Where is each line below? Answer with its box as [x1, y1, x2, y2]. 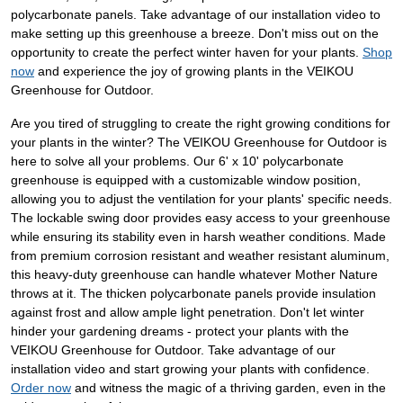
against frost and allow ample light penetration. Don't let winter [11, 305, 364, 320]
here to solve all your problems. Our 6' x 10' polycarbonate [11, 154, 344, 169]
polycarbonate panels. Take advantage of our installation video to [11, 7, 381, 22]
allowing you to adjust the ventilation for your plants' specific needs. [11, 192, 392, 207]
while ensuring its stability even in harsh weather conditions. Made [11, 229, 386, 245]
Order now [11, 381, 71, 396]
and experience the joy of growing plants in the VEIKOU [34, 64, 354, 79]
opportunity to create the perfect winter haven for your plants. [11, 45, 363, 60]
